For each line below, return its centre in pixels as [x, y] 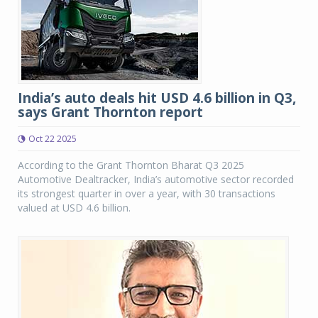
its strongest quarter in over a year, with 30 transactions [147, 193]
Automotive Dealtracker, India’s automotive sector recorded [156, 179]
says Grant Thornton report [110, 112]
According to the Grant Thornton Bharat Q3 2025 [131, 165]
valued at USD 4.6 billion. [74, 208]
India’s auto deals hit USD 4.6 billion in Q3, [157, 98]
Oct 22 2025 [53, 139]
